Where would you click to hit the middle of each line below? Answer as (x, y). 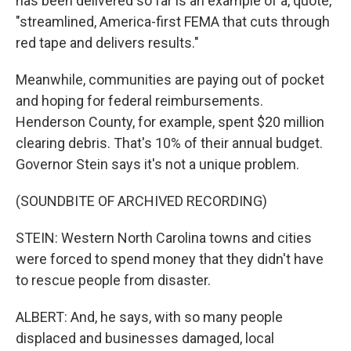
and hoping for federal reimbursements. (139, 101)
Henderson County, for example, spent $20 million (170, 122)
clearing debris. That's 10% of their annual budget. (169, 143)
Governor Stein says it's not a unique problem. (157, 164)
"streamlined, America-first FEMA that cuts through (173, 22)
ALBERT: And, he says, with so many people (149, 317)
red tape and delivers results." (107, 43)
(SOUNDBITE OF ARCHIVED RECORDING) (141, 201)
